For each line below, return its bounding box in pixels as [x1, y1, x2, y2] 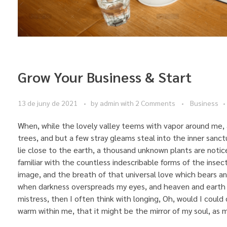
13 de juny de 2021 [18, 98, 78, 107]
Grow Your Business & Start [18, 67, 192, 86]
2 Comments [135, 98, 175, 107]
